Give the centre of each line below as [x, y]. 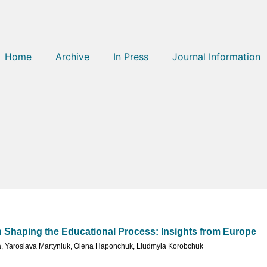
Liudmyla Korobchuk [170, 246]
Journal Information [216, 57]
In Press [131, 57]
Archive [72, 57]
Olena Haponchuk [103, 246]
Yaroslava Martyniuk [38, 246]
